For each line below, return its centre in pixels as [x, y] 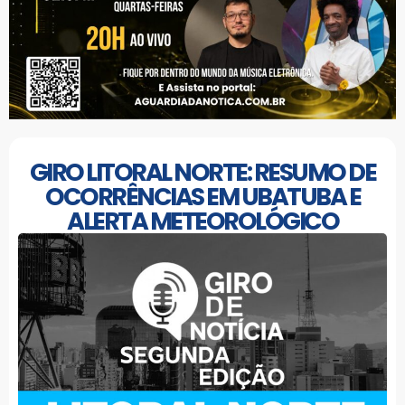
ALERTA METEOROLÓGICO [202, 221]
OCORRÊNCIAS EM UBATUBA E [202, 196]
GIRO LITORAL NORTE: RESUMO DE [202, 172]
